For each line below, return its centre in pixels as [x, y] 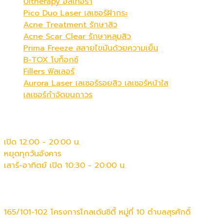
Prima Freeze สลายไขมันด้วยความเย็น [91, 48]
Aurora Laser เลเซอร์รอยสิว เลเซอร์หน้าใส [96, 83]
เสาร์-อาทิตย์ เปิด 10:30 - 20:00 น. [65, 165]
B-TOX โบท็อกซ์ [51, 60]
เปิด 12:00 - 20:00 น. [42, 142]
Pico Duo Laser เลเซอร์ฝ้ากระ [75, 13]
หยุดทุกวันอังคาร [33, 154]
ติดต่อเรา [22, 188]
